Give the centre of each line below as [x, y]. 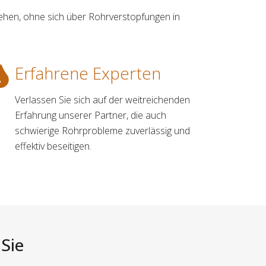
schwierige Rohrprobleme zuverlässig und [103, 130]
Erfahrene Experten [88, 73]
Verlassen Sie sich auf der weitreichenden [103, 99]
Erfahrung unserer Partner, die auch [91, 115]
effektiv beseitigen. [53, 146]
